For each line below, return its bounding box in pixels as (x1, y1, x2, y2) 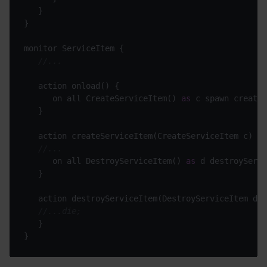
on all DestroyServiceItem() (24, 156, 186, 166)
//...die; (38, 206, 81, 216)
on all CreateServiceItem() (24, 94, 181, 104)
